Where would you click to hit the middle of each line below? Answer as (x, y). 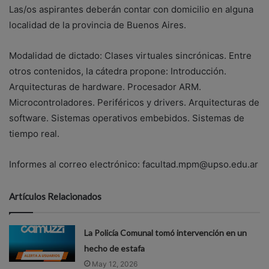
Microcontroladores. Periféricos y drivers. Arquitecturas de (134, 102)
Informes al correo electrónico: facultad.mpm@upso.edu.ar (134, 164)
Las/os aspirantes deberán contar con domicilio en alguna (131, 9)
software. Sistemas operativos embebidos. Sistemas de (127, 118)
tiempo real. (34, 133)
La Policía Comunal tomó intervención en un (166, 232)
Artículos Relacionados (55, 196)
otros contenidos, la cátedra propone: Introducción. (118, 71)
